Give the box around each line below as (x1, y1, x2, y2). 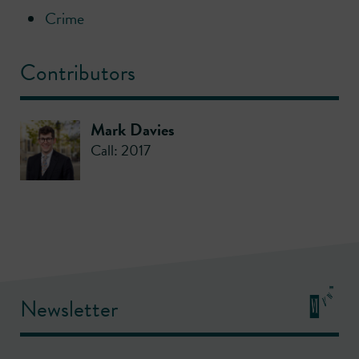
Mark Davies (90, 116, 175, 143)
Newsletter (20, 292, 118, 326)
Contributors (20, 56, 135, 90)
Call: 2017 (90, 138, 151, 162)
